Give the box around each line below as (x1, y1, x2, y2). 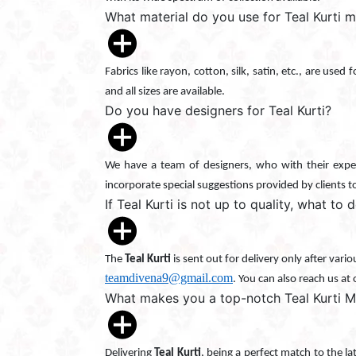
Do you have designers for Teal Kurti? (105, 103, 331, 118)
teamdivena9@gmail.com (105, 271, 233, 284)
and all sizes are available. (105, 86, 225, 98)
